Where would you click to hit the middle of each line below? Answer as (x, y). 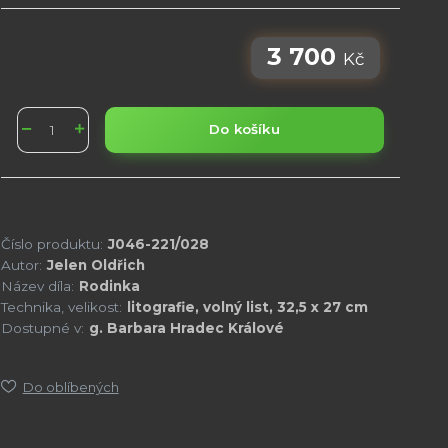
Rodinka (109, 285)
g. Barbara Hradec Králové (186, 327)
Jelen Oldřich (95, 264)
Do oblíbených (70, 386)
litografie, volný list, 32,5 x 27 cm (247, 306)
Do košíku (244, 129)
